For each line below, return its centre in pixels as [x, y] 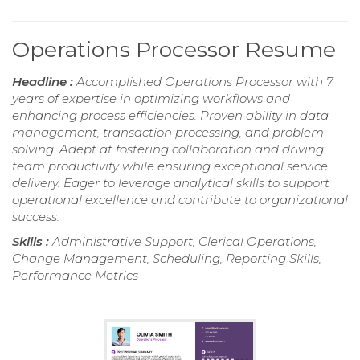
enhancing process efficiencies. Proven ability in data [170, 115]
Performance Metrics [75, 275]
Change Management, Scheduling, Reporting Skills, [167, 258]
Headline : [44, 81]
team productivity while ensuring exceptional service [170, 166]
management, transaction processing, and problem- [170, 132]
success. [36, 216]
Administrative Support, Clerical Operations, [184, 241]
